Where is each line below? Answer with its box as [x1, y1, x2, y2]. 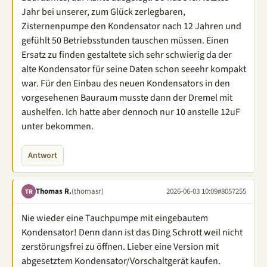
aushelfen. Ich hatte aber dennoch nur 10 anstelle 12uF [21, 105, 240, 119]
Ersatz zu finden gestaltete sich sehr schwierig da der [21, 48, 232, 61]
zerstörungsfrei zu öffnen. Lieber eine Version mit [21, 240, 219, 253]
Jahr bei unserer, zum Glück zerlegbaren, [21, 5, 185, 18]
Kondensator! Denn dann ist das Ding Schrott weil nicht [21, 226, 243, 239]
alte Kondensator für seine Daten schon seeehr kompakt [21, 63, 246, 76]
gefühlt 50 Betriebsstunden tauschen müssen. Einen [21, 34, 229, 47]
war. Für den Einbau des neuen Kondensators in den [21, 77, 230, 90]
